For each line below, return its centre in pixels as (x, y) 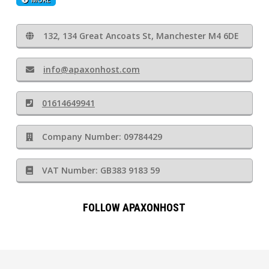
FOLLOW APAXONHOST (134, 208)
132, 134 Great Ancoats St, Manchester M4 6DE (141, 36)
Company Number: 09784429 (102, 137)
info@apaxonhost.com (91, 70)
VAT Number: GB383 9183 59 (101, 171)
